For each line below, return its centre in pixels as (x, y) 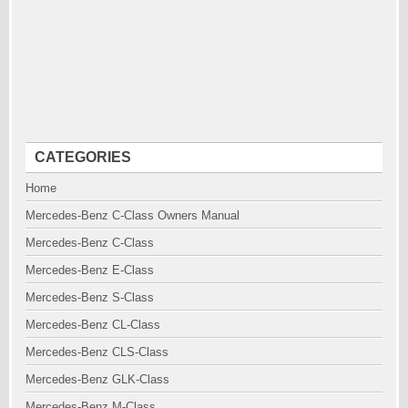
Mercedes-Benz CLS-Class (97, 352)
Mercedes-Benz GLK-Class (97, 379)
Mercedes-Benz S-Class (90, 297)
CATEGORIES (83, 157)
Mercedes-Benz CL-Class (93, 325)
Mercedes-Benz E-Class (90, 270)
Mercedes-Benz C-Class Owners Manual (133, 215)
